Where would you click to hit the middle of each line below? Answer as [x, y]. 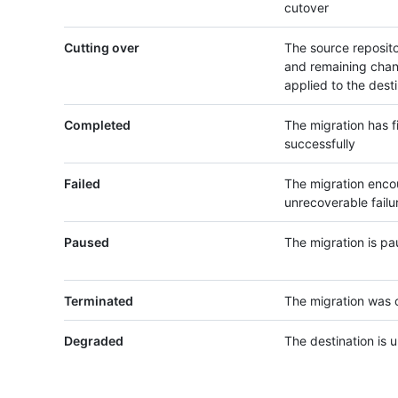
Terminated [99, 301]
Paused [87, 243]
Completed [97, 125]
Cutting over [102, 48]
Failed [82, 184]
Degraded [94, 341]
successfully [320, 144]
